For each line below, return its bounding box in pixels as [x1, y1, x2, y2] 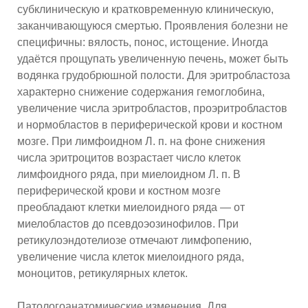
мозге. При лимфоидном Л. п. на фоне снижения [17, 135, 265, 148]
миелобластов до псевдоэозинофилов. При [17, 218, 239, 230]
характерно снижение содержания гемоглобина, [17, 86, 265, 98]
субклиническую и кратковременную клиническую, [17, 3, 274, 16]
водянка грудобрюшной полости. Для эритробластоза [17, 69, 290, 82]
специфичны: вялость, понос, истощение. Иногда [17, 36, 268, 49]
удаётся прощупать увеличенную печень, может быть [17, 53, 288, 65]
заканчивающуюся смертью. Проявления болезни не [17, 20, 288, 32]
